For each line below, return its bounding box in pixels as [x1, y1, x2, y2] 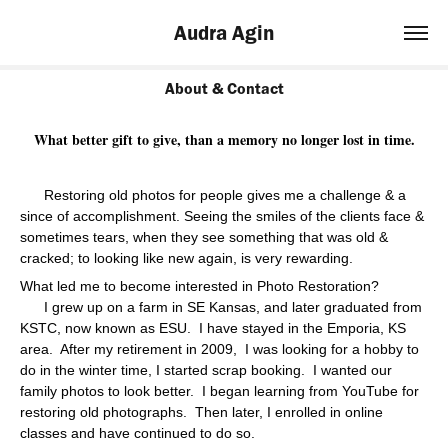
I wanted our [309, 362, 392, 378]
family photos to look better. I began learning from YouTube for [20, 383, 419, 399]
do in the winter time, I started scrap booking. [20, 362, 309, 378]
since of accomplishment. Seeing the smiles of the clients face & [20, 208, 424, 224]
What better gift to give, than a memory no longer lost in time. [33, 129, 415, 150]
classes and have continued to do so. [20, 425, 259, 441]
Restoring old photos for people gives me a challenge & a [20, 187, 406, 203]
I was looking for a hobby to [245, 341, 419, 357]
